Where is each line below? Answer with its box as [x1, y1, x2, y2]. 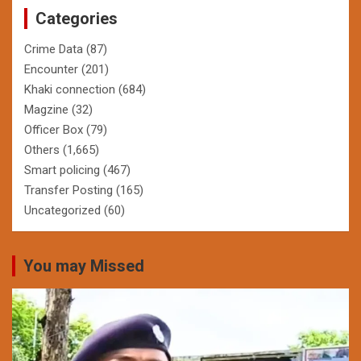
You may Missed [23, 255, 144, 276]
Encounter [24, 61, 78, 77]
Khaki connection [24, 81, 115, 97]
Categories [35, 8, 118, 28]
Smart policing [24, 162, 100, 177]
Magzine [24, 102, 68, 117]
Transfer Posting [24, 182, 113, 197]
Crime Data [24, 41, 83, 56]
